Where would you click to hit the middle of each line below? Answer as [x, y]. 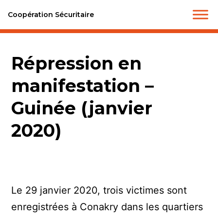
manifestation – [83, 85]
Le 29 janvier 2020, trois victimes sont [99, 190]
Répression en [77, 63]
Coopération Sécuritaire [51, 15]
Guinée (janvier [82, 108]
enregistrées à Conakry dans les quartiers [107, 207]
